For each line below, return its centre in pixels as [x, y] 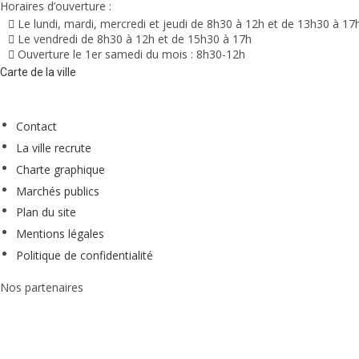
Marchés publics [58, 191]
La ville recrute [54, 147]
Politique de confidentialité [85, 255]
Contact [36, 127]
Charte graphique [61, 169]
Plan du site [46, 212]
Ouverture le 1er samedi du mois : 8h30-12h [131, 54]
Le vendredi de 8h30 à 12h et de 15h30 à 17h [135, 39]
